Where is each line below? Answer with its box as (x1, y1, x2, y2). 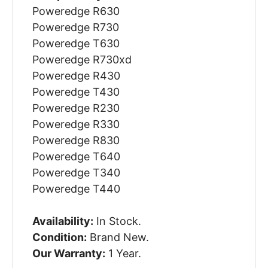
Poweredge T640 (32, 150, 120, 163)
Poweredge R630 (32, 5, 120, 18)
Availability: (32, 215, 93, 228)
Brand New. (86, 231, 149, 244)
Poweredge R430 (32, 69, 120, 83)
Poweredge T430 (32, 86, 120, 99)
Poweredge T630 (32, 37, 120, 50)
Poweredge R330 (32, 118, 120, 131)
